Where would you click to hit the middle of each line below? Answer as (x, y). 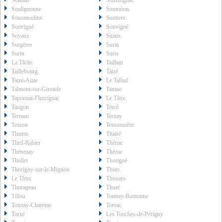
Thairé (114, 134)
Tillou (18, 196)
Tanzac (114, 89)
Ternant (20, 116)
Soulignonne (26, 9)
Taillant (115, 63)
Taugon (20, 107)
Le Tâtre (116, 98)
